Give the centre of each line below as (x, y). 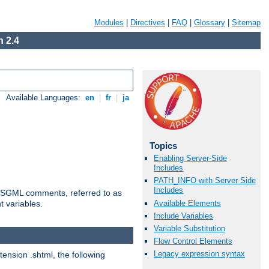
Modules (109, 23)
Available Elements (187, 203)
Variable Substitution (189, 228)
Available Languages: (45, 98)
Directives (148, 23)
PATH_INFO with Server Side (205, 181)
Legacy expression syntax (199, 254)
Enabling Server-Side (190, 159)
